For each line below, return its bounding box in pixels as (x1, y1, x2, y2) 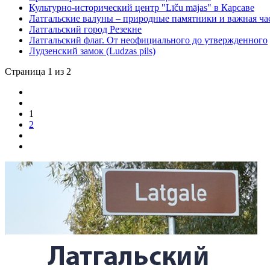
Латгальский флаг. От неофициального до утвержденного (29, 34, 268, 45)
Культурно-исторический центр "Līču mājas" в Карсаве (29, 2, 254, 13)
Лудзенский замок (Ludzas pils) (29, 45, 155, 56)
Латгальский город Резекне (29, 24, 142, 34)
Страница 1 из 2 (5, 66, 71, 77)
